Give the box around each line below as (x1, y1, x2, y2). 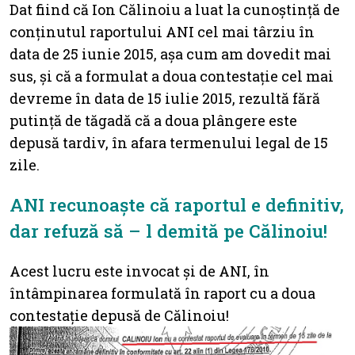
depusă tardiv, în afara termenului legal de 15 (10, 132, 328, 152)
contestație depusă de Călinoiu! (10, 305, 229, 325)
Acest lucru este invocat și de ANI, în (10, 261, 269, 281)
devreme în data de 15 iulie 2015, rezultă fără (10, 88, 320, 108)
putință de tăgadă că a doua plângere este (10, 110, 297, 130)
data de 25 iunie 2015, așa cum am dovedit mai (10, 44, 331, 63)
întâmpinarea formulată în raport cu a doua (10, 283, 315, 303)
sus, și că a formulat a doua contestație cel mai (10, 66, 334, 86)
